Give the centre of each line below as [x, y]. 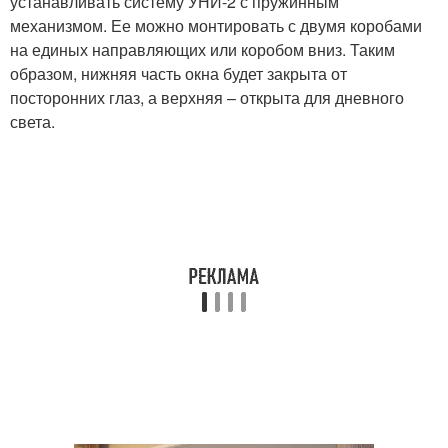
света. [32, 121]
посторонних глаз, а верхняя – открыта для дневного [207, 97]
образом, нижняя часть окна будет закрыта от [178, 73]
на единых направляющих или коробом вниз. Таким [202, 49]
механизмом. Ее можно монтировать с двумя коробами [216, 25]
